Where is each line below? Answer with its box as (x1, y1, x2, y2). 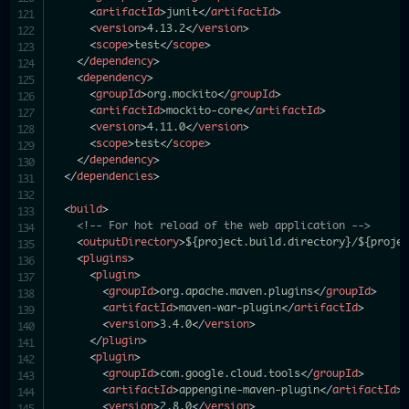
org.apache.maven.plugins (160, 286, 314, 297)
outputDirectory (83, 236, 180, 247)
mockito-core (166, 105, 244, 116)
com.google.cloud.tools (160, 368, 301, 379)
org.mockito (147, 89, 218, 100)
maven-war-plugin (179, 302, 282, 313)
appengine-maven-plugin (179, 384, 320, 395)
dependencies (77, 171, 154, 182)
